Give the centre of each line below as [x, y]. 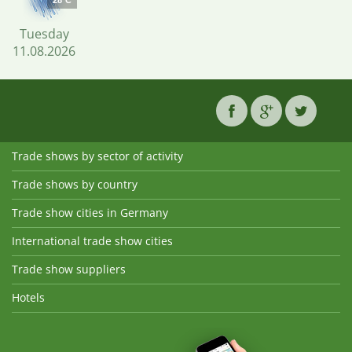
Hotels [28, 297]
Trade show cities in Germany [90, 213]
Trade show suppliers [69, 269]
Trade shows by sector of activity [97, 156]
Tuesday [44, 34]
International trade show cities [92, 241]
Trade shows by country [75, 184]
